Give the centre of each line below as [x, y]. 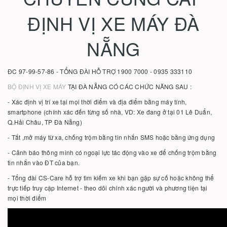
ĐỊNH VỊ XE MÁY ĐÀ [113, 23]
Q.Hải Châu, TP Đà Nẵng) [45, 122]
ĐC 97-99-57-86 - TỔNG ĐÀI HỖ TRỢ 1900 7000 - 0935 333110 [100, 71]
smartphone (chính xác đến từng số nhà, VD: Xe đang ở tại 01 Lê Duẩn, [110, 112]
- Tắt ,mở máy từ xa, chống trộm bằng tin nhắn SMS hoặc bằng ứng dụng [111, 137]
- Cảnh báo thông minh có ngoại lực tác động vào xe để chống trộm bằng [112, 152]
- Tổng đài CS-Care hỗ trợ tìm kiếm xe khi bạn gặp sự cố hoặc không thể [111, 178]
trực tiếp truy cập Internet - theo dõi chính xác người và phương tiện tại [108, 188]
